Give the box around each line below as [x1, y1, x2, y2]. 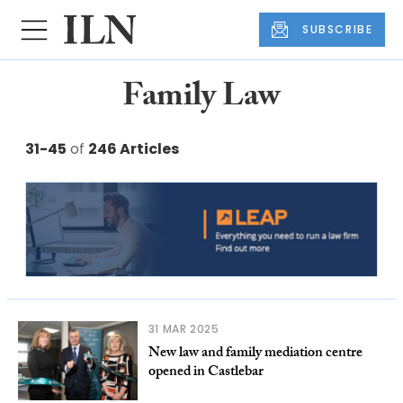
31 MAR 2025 [148, 321, 219, 337]
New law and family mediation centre [148, 342, 363, 367]
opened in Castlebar [148, 361, 264, 386]
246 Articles [88, 139, 179, 160]
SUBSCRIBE [302, 22, 373, 38]
